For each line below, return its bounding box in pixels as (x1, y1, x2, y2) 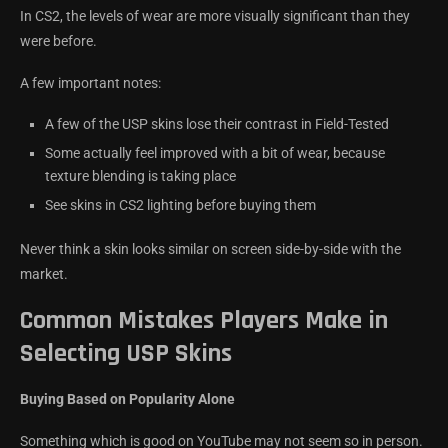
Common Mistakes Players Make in (20, 303, 388, 337)
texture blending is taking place (45, 167, 236, 184)
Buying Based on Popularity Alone (20, 390, 235, 407)
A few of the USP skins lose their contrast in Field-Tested (45, 115, 389, 132)
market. (20, 265, 68, 282)
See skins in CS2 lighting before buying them (45, 196, 316, 213)
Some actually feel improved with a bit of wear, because (45, 144, 385, 161)
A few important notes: (20, 74, 161, 91)
